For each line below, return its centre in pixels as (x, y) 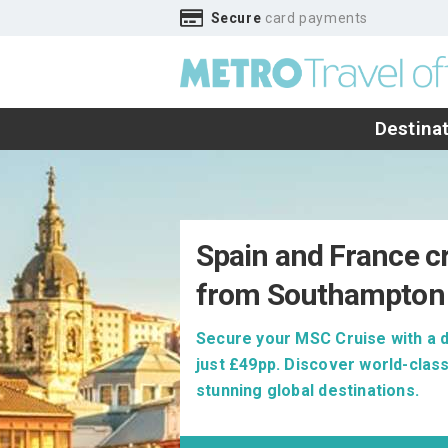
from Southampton (320, 294)
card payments (315, 18)
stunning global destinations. (308, 390)
